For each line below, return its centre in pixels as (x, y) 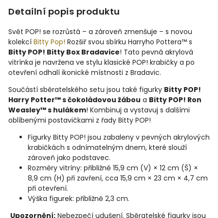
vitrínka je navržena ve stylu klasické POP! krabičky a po (101, 63)
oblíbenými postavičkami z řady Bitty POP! (80, 120)
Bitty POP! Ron (175, 100)
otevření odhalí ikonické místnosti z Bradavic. (85, 73)
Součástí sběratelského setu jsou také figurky (86, 90)
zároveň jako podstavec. (69, 158)
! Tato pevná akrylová (156, 52)
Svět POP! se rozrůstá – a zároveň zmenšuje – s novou (100, 32)
